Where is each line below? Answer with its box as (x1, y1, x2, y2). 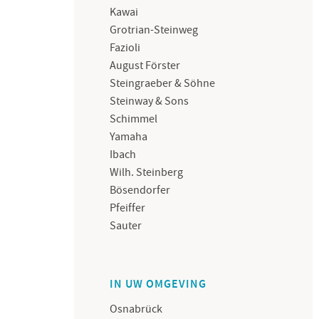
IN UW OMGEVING (110, 277, 207, 292)
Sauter (110, 219, 142, 233)
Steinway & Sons (110, 94, 189, 108)
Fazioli (110, 41, 141, 55)
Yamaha (110, 130, 148, 144)
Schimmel (110, 112, 158, 126)
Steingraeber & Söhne (110, 76, 216, 90)
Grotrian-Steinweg (110, 23, 199, 37)
